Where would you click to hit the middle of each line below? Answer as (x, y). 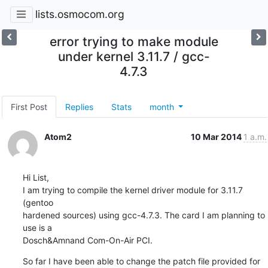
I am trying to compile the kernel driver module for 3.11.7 (133, 190)
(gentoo (39, 202)
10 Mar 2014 (217, 136)
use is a (38, 227)
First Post (29, 106)
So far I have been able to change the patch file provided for (141, 261)
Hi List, (36, 177)
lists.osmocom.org (80, 14)
